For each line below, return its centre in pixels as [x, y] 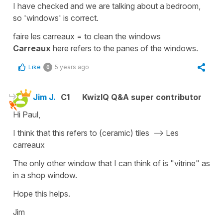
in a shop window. [45, 175]
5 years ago [72, 67]
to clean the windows [123, 36]
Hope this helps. [42, 193]
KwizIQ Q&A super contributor [142, 97]
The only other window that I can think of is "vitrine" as [111, 163]
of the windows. [168, 48]
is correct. [81, 18]
